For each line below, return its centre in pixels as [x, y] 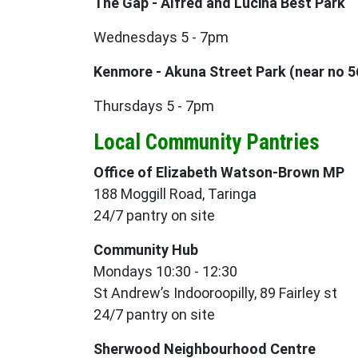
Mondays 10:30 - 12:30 [165, 272]
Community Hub [146, 250]
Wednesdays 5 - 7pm [161, 38]
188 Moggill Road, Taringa [175, 194]
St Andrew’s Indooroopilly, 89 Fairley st [215, 293]
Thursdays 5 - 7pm [154, 106]
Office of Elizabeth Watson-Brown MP [219, 173]
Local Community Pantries [207, 143]
